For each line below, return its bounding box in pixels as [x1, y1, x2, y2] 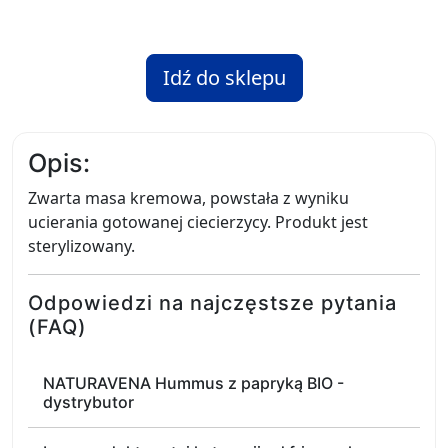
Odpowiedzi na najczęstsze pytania [28, 291, 397, 315]
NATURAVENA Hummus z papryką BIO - [43, 373, 344, 393]
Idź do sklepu [162, 64, 286, 91]
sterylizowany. [28, 235, 135, 257]
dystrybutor [43, 392, 134, 412]
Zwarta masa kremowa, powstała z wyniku [28, 187, 349, 209]
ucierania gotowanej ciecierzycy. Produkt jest [28, 211, 368, 233]
